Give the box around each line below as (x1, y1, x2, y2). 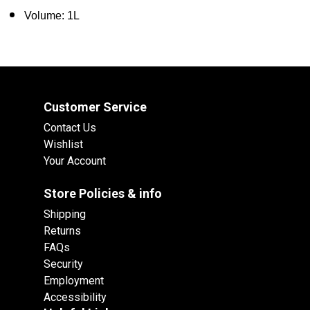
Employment (44, 274, 104, 288)
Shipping (44, 208, 86, 221)
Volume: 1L (24, 10, 80, 22)
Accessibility (44, 291, 107, 304)
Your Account (44, 154, 106, 168)
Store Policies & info (44, 186, 162, 201)
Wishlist (44, 138, 83, 152)
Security (44, 257, 83, 271)
